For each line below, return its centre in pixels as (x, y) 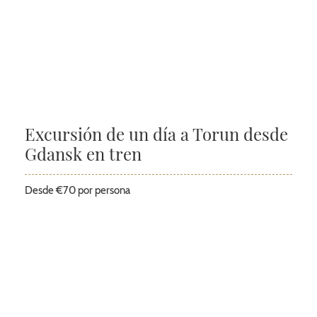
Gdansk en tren (83, 154)
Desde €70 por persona (77, 190)
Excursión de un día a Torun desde (156, 134)
